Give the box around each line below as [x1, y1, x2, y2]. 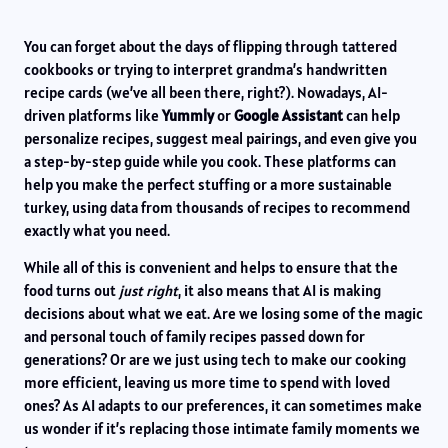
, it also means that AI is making [178, 281, 381, 301]
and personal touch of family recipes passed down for [24, 327, 365, 347]
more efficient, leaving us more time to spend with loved [24, 373, 390, 393]
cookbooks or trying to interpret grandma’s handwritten [24, 59, 387, 79]
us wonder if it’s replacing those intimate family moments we [24, 419, 420, 439]
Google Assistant [234, 105, 343, 125]
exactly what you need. [24, 220, 170, 240]
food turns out [24, 281, 119, 301]
